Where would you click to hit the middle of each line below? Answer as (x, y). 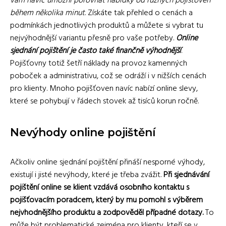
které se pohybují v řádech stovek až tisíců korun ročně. (104, 101)
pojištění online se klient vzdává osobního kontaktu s (100, 188)
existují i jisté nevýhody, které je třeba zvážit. (87, 175)
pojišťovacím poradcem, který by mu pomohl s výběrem (106, 200)
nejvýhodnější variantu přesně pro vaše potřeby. (93, 38)
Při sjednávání (186, 175)
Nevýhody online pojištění (83, 132)
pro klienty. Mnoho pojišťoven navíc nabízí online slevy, (104, 89)
